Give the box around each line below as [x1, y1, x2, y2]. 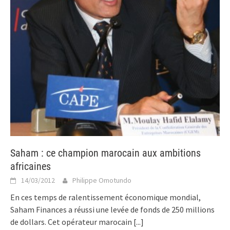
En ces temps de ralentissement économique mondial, [10, 192, 201, 203]
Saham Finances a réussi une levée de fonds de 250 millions [10, 204, 215, 215]
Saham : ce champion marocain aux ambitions [10, 147, 201, 160]
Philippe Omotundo [72, 176, 131, 185]
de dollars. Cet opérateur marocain [10, 217, 133, 227]
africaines [10, 160, 51, 173]
